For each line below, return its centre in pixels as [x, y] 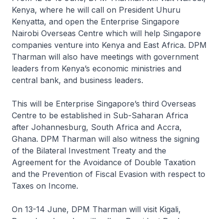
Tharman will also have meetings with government [105, 57]
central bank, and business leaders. [79, 80]
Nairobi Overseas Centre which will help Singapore [106, 33]
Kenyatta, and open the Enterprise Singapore [96, 22]
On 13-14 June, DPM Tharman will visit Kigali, [96, 209]
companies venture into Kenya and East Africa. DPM [109, 45]
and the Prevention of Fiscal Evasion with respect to [109, 174]
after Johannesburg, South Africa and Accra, [97, 127]
